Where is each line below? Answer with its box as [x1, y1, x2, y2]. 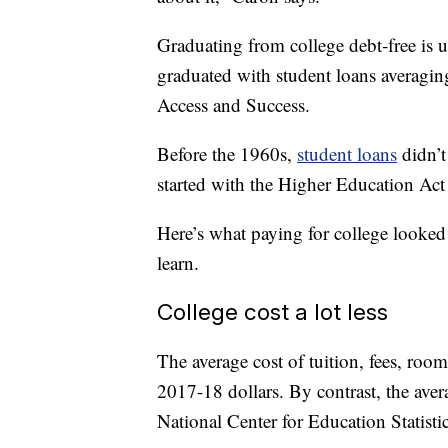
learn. [157, 250, 199, 276]
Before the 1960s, [157, 141, 297, 167]
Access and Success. [157, 92, 310, 118]
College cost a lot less [157, 298, 388, 326]
